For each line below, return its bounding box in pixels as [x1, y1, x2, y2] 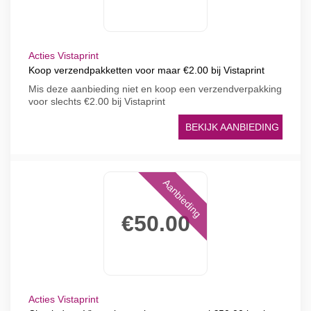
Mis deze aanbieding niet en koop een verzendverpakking [28, 83, 282, 94]
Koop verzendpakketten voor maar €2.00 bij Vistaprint [28, 65, 264, 76]
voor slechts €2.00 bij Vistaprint [28, 96, 165, 107]
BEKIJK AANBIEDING [185, 121, 279, 133]
